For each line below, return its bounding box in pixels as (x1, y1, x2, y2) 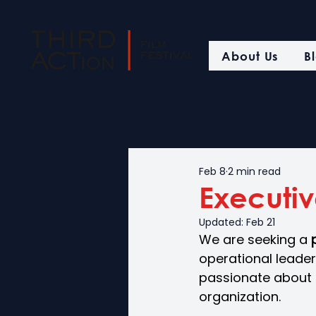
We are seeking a (199, 231, 311, 248)
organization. (199, 288, 281, 305)
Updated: (199, 215, 246, 229)
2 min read (228, 164, 281, 178)
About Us (221, 49, 279, 63)
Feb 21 (246, 215, 275, 229)
